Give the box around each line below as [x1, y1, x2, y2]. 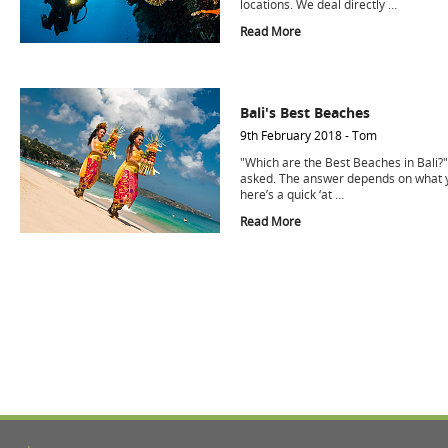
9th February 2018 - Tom [240, 127, 377, 144]
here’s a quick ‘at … [240, 186, 344, 203]
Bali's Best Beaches [240, 103, 370, 122]
